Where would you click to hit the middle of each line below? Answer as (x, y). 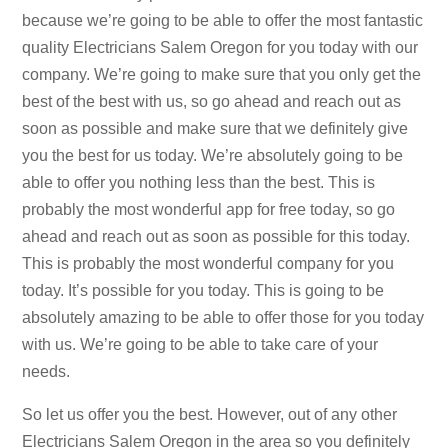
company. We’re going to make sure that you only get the (222, 74)
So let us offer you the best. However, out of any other (210, 414)
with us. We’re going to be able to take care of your (200, 344)
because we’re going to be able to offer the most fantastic (223, 20)
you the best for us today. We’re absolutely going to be (213, 155)
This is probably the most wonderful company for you (208, 263)
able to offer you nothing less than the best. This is (199, 182)
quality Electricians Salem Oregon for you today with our (220, 47)
